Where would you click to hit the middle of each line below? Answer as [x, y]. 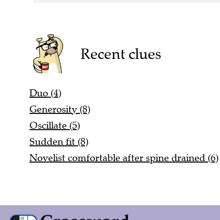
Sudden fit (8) [59, 141]
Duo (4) [45, 93]
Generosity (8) [60, 109]
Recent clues [121, 54]
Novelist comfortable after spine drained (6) [124, 158]
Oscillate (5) [55, 125]
